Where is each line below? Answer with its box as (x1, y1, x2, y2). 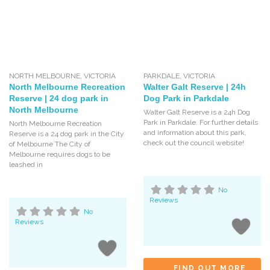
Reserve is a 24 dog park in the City (9, 129, 124, 138)
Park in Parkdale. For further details (143, 118, 258, 127)
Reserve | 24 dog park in (9, 93, 108, 103)
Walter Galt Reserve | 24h (143, 81, 246, 92)
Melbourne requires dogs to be (9, 149, 110, 159)
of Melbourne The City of (9, 139, 90, 148)
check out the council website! (143, 138, 244, 147)
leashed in (9, 160, 43, 169)
